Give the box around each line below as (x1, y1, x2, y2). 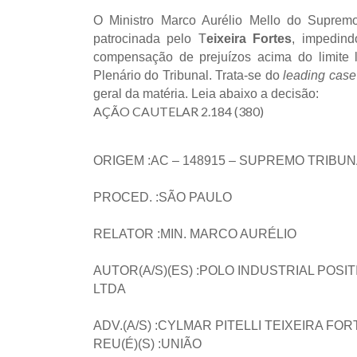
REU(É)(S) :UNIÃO (93, 337, 202, 351)
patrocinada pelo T (93, 32, 206, 45)
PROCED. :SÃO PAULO (93, 190, 232, 204)
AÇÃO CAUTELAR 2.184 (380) (93, 104, 264, 119)
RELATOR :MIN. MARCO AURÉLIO (93, 227, 296, 241)
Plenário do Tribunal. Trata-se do (93, 69, 284, 82)
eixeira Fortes (206, 32, 292, 45)
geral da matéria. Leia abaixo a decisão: (93, 87, 319, 100)
